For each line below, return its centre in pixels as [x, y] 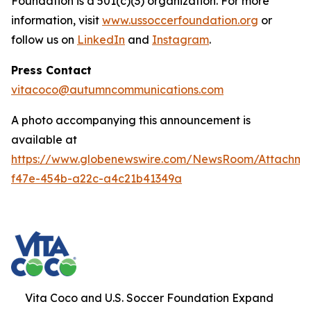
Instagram [180, 40]
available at [44, 140]
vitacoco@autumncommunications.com [117, 90]
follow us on [44, 40]
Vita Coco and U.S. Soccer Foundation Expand [149, 298]
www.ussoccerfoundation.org [180, 20]
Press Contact [51, 70]
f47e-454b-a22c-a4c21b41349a [96, 178]
